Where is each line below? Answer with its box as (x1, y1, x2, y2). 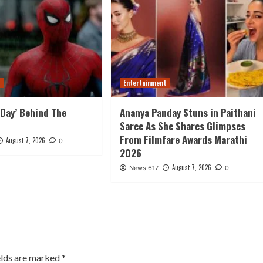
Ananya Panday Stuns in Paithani (119, 104, 256, 120)
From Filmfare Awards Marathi (119, 131, 247, 147)
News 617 (129, 163, 159, 172)
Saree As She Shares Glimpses (119, 118, 245, 133)
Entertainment (123, 77, 166, 87)
